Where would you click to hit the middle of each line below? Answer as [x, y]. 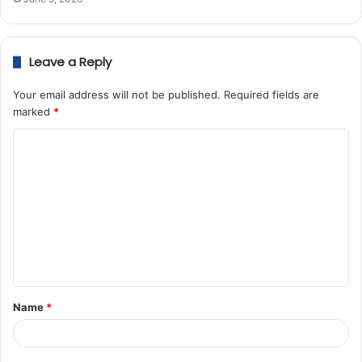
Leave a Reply [70, 62]
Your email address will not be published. [117, 95]
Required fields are [271, 95]
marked [33, 112]
